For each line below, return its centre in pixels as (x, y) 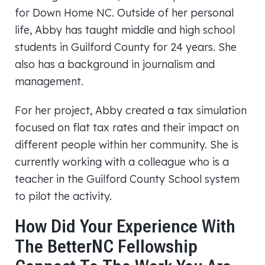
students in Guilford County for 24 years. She (126, 47)
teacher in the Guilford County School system (127, 179)
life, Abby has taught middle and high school (125, 30)
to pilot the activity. (63, 196)
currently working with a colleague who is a (122, 161)
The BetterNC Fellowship (106, 246)
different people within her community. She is (127, 144)
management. (49, 81)
